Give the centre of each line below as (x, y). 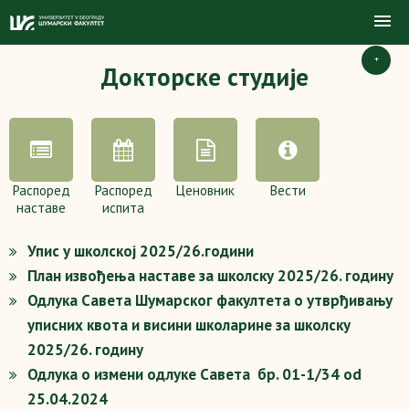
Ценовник (205, 190)
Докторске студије (204, 77)
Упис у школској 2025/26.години (141, 251)
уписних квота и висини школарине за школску (189, 325)
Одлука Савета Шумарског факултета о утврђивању (210, 300)
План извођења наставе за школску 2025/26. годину (210, 276)
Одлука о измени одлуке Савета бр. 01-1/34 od (194, 374)
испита (123, 208)
